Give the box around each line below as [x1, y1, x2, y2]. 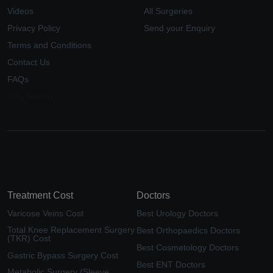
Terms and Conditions [7, 40, 91, 50]
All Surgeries [144, 5, 193, 16]
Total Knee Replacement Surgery [7, 224, 135, 235]
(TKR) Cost [7, 233, 51, 243]
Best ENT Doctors [136, 259, 205, 269]
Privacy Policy [7, 23, 60, 33]
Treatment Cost [7, 190, 73, 200]
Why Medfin [7, 91, 53, 101]
